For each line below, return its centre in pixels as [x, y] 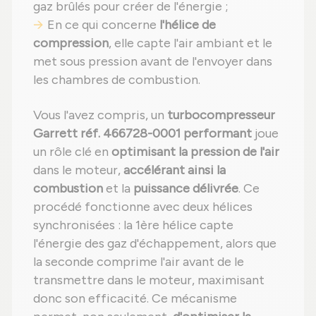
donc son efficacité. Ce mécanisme [135, 298]
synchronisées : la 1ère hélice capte [133, 225]
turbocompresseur [221, 115]
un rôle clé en [72, 151]
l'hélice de [188, 24]
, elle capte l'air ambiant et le [190, 43]
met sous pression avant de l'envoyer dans [153, 61]
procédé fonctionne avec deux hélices [143, 206]
